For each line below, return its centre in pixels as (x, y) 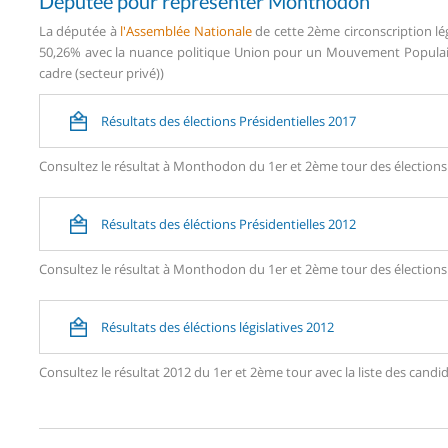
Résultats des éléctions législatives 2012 (217, 326)
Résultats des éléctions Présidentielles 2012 (228, 223)
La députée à (80, 30)
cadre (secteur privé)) (101, 72)
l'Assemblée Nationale (186, 30)
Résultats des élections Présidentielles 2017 (228, 120)
